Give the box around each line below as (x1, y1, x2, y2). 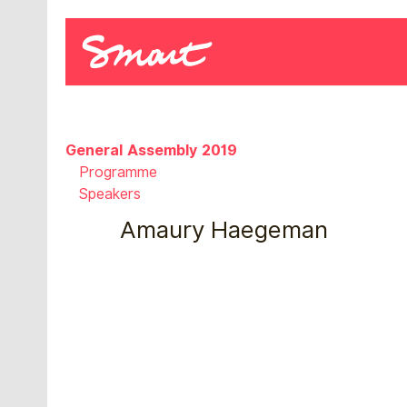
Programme (79, 164, 157, 182)
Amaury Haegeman (120, 215, 328, 244)
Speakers (79, 185, 141, 203)
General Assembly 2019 (65, 142, 237, 160)
